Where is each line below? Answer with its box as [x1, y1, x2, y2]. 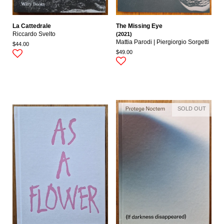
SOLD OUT [177, 105, 206, 112]
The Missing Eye [116, 22, 162, 29]
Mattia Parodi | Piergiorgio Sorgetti [116, 38, 209, 45]
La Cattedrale [12, 22, 51, 29]
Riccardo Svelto [12, 30, 55, 37]
